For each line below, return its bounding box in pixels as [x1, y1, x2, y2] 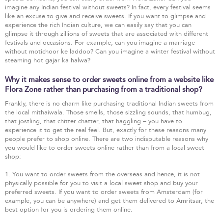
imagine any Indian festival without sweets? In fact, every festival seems [5, 3, 211, 11]
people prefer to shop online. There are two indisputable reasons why [5, 135, 208, 142]
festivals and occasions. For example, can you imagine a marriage [5, 39, 195, 46]
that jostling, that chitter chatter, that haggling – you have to [5, 117, 182, 125]
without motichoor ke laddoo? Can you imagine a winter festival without [5, 48, 215, 55]
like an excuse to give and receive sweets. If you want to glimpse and [5, 12, 206, 20]
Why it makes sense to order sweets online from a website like [5, 75, 214, 84]
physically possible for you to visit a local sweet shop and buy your [5, 179, 198, 187]
